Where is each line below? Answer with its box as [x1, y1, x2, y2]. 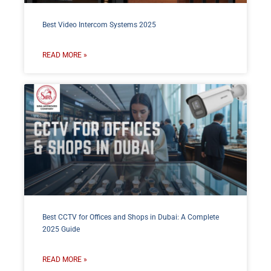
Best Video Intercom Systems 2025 [42, 20, 156, 29]
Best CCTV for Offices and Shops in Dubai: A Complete [42, 212, 219, 221]
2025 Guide [42, 224, 80, 233]
